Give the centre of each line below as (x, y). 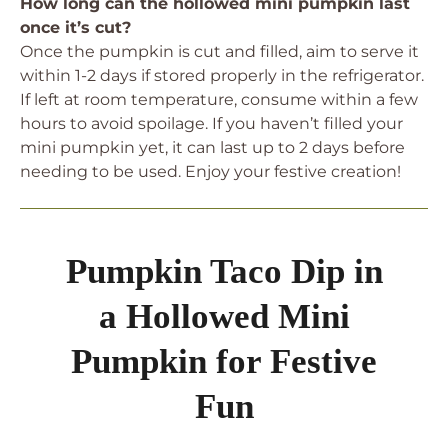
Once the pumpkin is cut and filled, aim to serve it (219, 51)
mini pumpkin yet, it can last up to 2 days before (212, 147)
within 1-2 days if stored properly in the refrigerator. (222, 75)
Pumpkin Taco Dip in (224, 271)
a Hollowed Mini (224, 316)
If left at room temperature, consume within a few (219, 99)
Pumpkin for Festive (224, 361)
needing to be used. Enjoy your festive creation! (210, 171)
